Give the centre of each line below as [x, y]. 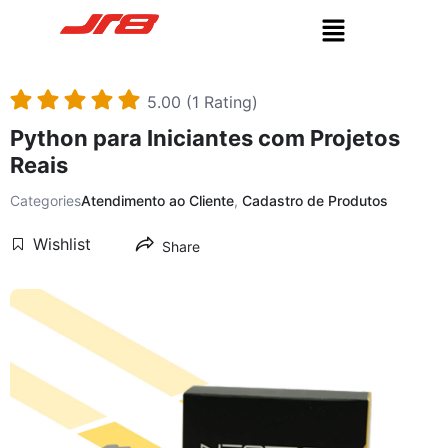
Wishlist [62, 244]
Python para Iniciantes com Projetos [205, 138]
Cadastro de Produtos [315, 201]
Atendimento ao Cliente [157, 201]
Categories [45, 201]
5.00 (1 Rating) [202, 101]
